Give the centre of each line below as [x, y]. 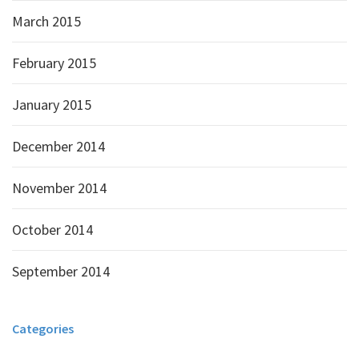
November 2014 [59, 188]
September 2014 [61, 271]
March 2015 [46, 21]
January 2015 [52, 105]
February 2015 [54, 63]
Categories [43, 329]
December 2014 [58, 146]
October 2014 [52, 230]
